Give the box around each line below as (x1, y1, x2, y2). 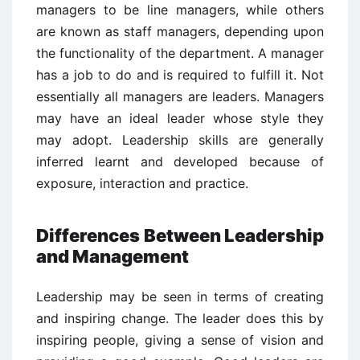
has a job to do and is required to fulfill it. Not (36, 67, 324, 83)
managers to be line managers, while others (36, 2, 324, 18)
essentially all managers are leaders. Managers (36, 88, 324, 104)
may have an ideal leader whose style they (36, 110, 324, 126)
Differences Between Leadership (36, 225, 324, 246)
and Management (36, 246, 189, 267)
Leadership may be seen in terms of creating (36, 288, 324, 305)
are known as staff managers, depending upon (36, 23, 324, 39)
